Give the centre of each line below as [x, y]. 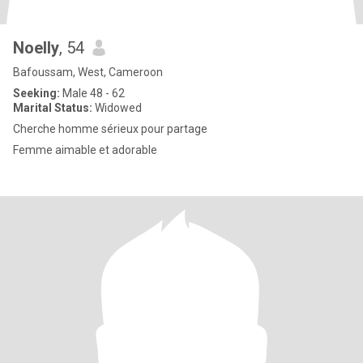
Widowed [117, 108]
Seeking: [36, 93]
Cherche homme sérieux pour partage [110, 129]
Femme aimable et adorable [85, 150]
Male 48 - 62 [92, 93]
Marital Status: [53, 108]
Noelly [36, 48]
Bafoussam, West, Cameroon [88, 72]
